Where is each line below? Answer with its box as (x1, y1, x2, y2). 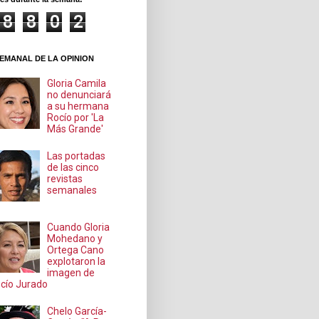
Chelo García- (47, 305, 108, 318)
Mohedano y (47, 232, 103, 244)
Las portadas (47, 150, 106, 162)
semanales (47, 184, 98, 197)
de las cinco (47, 162, 100, 174)
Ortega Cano (47, 244, 105, 256)
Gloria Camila (47, 77, 107, 89)
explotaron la (47, 255, 106, 267)
